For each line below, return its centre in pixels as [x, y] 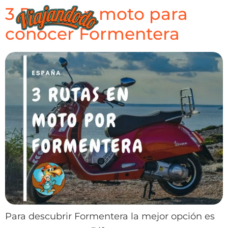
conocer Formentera [92, 34]
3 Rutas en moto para [96, 14]
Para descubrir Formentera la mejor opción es [110, 216]
